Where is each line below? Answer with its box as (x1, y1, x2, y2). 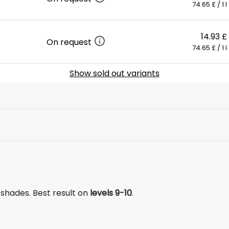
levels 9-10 (90, 187, 132, 199)
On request (47, 36, 94, 48)
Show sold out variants (70, 67, 159, 79)
